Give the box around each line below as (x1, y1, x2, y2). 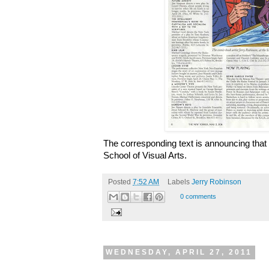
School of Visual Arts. (103, 150, 187, 160)
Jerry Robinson (191, 177, 241, 186)
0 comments (180, 192, 216, 200)
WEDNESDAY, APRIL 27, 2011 (106, 248, 253, 257)
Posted (108, 177, 133, 186)
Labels (167, 177, 192, 186)
